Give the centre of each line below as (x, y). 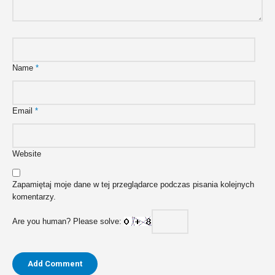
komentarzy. (34, 197)
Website (27, 154)
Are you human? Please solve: (68, 222)
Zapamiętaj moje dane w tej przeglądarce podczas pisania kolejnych (133, 185)
